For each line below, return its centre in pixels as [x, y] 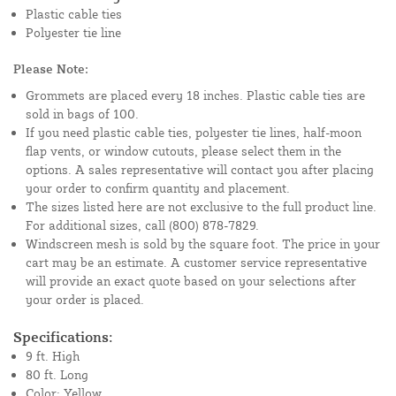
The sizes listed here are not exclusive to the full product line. [201, 207]
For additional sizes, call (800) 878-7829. [142, 225]
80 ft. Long [57, 375]
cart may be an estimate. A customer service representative [196, 263]
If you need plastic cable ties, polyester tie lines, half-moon [194, 133]
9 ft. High [53, 356]
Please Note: [51, 69]
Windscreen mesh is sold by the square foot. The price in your [203, 244]
